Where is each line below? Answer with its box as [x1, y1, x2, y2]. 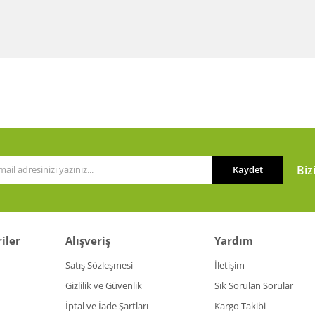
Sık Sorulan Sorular [214, 279, 293, 292]
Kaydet [232, 163, 263, 176]
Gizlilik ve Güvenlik [65, 279, 142, 292]
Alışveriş [65, 233, 110, 248]
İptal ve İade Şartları [65, 300, 148, 313]
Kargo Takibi [214, 300, 266, 313]
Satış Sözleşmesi [65, 259, 133, 272]
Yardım [214, 233, 253, 248]
